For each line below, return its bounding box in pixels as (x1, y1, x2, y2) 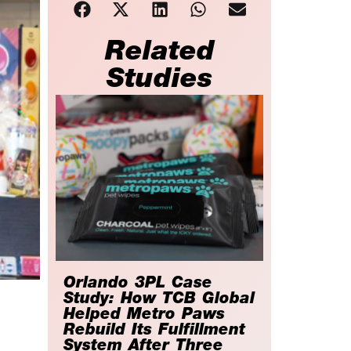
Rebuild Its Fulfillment (63, 324, 245, 340)
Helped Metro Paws (63, 308, 225, 324)
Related (104, 40, 215, 68)
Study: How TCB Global (63, 292, 255, 309)
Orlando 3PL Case (63, 277, 212, 293)
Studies (107, 67, 212, 96)
